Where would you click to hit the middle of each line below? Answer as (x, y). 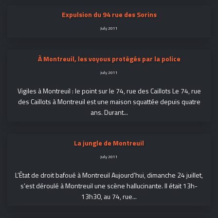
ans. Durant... (109, 112)
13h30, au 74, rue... (109, 196)
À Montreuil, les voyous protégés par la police (109, 59)
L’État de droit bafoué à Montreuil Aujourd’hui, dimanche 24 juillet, (109, 175)
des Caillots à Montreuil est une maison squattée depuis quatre (109, 101)
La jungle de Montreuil (109, 143)
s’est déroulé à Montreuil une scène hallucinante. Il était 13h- (109, 186)
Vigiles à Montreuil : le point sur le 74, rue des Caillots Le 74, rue (109, 91)
